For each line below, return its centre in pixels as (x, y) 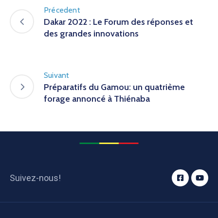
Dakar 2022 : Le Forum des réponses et (118, 22)
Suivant (57, 75)
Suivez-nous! (35, 178)
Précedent (62, 10)
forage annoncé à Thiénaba (97, 99)
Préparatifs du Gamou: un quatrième (114, 87)
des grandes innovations (91, 34)
